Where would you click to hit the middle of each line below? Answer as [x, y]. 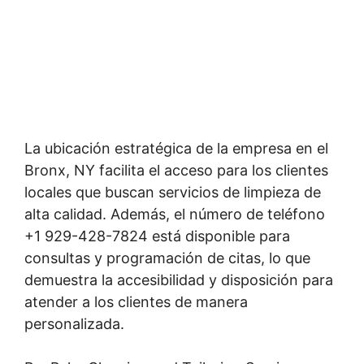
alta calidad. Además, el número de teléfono [175, 214]
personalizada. [74, 324]
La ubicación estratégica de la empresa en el [176, 148]
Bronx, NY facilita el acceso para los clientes [176, 170]
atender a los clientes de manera [136, 302]
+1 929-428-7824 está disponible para [157, 236]
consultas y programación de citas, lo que [167, 258]
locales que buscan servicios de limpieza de [173, 192]
